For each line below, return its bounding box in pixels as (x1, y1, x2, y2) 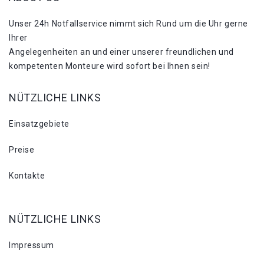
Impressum (9, 240, 55, 250)
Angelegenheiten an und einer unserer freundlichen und (9, 47, 234, 57)
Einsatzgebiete (9, 118, 70, 128)
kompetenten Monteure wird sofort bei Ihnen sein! (9, 61, 210, 71)
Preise (9, 144, 35, 154)
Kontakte (9, 170, 45, 180)
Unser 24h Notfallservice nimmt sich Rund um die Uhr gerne (9, 18, 248, 28)
